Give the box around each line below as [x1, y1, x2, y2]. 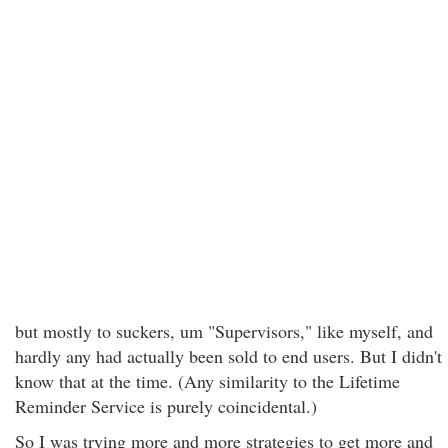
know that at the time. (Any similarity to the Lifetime [15, 369, 400, 393]
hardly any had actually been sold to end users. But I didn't [15, 344, 442, 368]
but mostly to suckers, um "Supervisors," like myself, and [15, 319, 433, 343]
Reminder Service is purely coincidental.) [15, 394, 317, 418]
